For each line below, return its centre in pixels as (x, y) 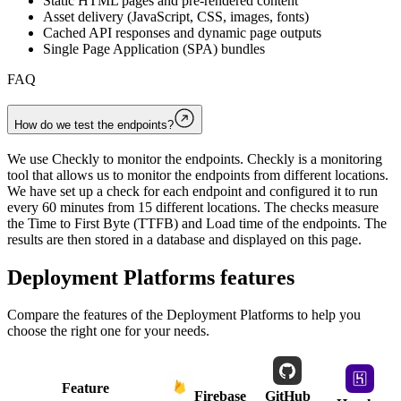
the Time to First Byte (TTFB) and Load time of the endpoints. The (197, 223)
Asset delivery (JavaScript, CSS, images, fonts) (176, 17)
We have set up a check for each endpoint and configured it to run (192, 191)
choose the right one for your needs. (108, 331)
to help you (327, 315)
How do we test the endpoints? (94, 124)
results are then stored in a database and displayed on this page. (184, 239)
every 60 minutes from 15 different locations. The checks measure (193, 207)
